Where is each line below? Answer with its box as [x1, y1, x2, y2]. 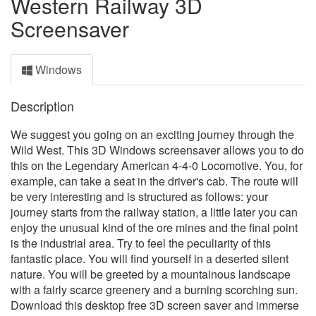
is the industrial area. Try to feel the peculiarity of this [11, 235, 271, 251]
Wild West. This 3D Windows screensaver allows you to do [11, 142, 304, 158]
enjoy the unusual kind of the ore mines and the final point [11, 219, 298, 236]
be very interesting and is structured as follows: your [11, 188, 268, 205]
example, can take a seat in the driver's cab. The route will [11, 173, 298, 189]
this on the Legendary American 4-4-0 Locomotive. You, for [11, 157, 303, 174]
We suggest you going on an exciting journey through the [11, 126, 294, 142]
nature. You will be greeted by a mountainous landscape [11, 266, 291, 282]
